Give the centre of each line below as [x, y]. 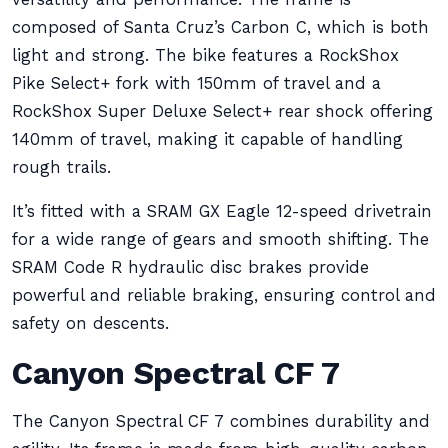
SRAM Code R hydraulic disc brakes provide [190, 267]
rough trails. [61, 167]
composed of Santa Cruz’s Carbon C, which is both [220, 27]
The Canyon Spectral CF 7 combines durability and [221, 421]
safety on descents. [90, 323]
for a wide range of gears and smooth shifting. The [220, 239]
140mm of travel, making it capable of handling [207, 139]
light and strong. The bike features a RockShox [205, 55]
